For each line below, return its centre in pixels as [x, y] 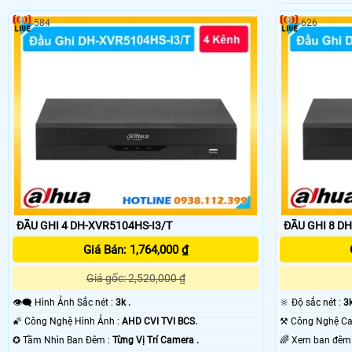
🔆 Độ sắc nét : [317, 303]
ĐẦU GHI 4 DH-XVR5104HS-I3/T [94, 226]
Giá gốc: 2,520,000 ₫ [136, 279]
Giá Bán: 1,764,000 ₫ [136, 250]
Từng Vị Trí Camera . [156, 341]
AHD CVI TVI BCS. [159, 322]
